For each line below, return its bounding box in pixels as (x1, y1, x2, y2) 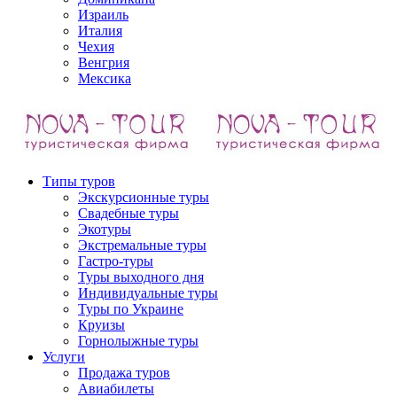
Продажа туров (78, 365, 170, 381)
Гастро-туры (78, 253, 153, 269)
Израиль (78, 7, 128, 23)
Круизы (78, 317, 125, 333)
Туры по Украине (78, 301, 183, 317)
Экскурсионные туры (78, 190, 209, 206)
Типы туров (43, 174, 115, 190)
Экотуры (78, 222, 131, 237)
